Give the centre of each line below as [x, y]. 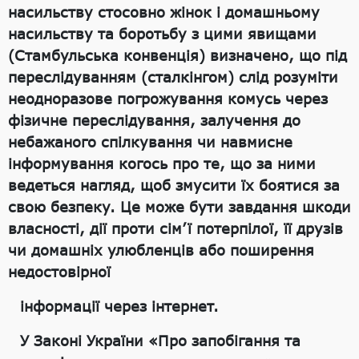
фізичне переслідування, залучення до [154, 121]
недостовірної [59, 272]
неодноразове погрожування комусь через [168, 99]
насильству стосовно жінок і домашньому [164, 12]
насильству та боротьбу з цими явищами [162, 34]
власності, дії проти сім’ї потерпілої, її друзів [175, 229]
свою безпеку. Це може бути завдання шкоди [179, 207]
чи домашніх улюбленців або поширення [161, 250]
